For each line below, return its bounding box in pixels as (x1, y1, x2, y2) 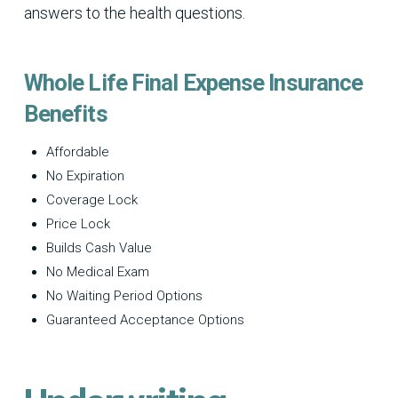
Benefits (23, 99, 107, 127)
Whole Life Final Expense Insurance (23, 68, 363, 96)
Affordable (45, 144, 109, 161)
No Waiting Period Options (45, 288, 203, 305)
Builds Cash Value (45, 240, 152, 257)
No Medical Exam (45, 264, 149, 281)
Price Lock (45, 216, 110, 233)
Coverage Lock (45, 192, 138, 209)
